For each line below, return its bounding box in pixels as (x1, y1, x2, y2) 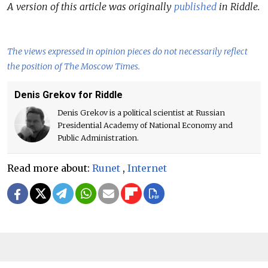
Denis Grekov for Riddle (14, 89, 123, 101)
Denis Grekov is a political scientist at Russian (57, 108, 225, 118)
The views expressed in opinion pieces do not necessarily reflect (7, 46, 248, 57)
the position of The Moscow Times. (7, 61, 140, 72)
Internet (127, 162, 167, 175)
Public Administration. (57, 133, 139, 143)
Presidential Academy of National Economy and (57, 120, 233, 130)
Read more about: (7, 162, 92, 175)
